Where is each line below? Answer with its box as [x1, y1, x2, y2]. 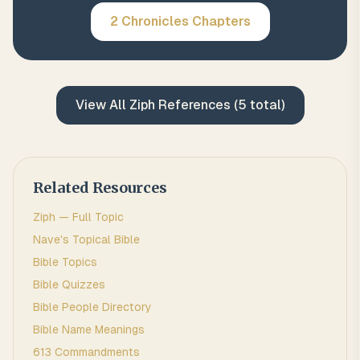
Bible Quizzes [33, 278, 105, 291]
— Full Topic [55, 211, 124, 223]
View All [75, 97, 129, 112]
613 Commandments [33, 346, 140, 358]
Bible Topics [33, 256, 97, 268]
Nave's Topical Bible [33, 233, 140, 246]
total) [246, 97, 285, 112]
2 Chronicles [109, 14, 189, 29]
